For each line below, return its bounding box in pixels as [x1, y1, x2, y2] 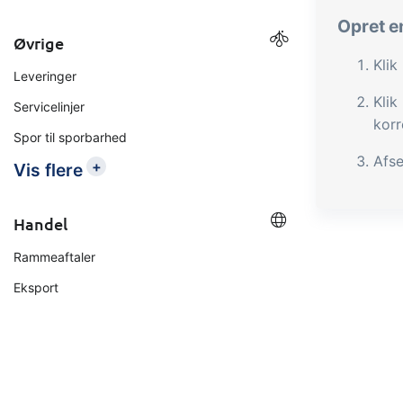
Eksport [13, 280, 58, 295]
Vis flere [13, 159, 83, 181]
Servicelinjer [13, 99, 85, 114]
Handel [13, 213, 67, 234]
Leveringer [13, 68, 76, 84]
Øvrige [13, 32, 64, 53]
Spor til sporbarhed [13, 130, 127, 145]
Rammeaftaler [13, 249, 95, 264]
